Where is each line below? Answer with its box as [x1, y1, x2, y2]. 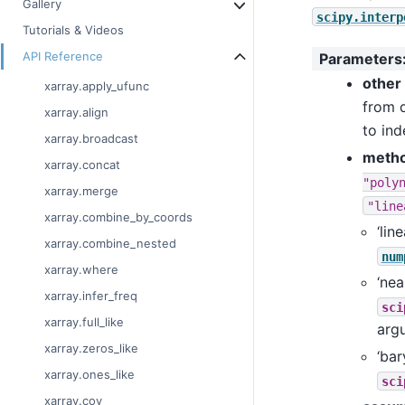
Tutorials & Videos [23, 23, 124, 38]
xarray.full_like [44, 315, 124, 330]
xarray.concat [44, 157, 120, 173]
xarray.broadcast [44, 131, 138, 146]
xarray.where [44, 262, 118, 278]
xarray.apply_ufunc [44, 79, 149, 94]
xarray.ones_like [44, 367, 135, 382]
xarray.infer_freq [44, 288, 137, 304]
